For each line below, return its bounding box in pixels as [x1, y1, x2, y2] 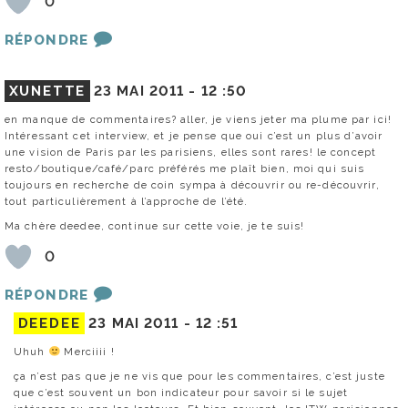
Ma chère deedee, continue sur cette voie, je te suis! [5, 219, 305, 232]
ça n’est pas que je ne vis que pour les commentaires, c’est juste [14, 370, 385, 383]
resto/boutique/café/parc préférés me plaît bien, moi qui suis [5, 161, 365, 175]
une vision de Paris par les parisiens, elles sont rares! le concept [5, 145, 377, 158]
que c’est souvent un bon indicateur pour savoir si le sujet [14, 386, 349, 400]
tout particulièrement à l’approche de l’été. [5, 194, 249, 208]
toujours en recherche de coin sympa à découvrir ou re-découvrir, [5, 178, 380, 191]
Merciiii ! [60, 345, 115, 359]
